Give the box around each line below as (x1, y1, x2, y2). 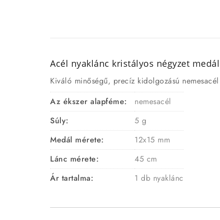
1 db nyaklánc (135, 172, 184, 184)
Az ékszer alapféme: (50, 96, 127, 108)
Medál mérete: (50, 134, 104, 146)
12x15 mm (135, 134, 170, 146)
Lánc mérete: (50, 153, 99, 165)
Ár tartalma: (50, 172, 93, 184)
